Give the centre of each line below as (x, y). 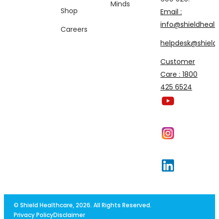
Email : (171, 12)
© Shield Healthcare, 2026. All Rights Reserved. (83, 205)
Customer (178, 62)
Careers (74, 29)
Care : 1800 (179, 74)
